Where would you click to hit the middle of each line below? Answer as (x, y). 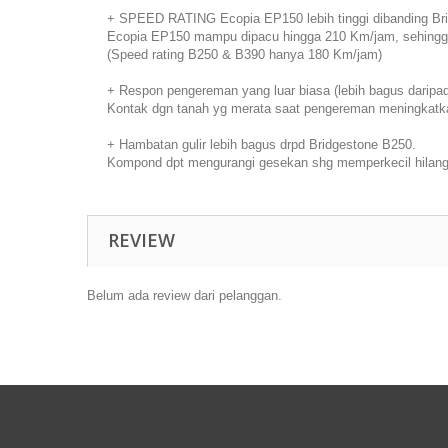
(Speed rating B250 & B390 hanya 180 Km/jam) (244, 55)
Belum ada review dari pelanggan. (184, 296)
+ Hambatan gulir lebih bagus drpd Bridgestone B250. (261, 145)
